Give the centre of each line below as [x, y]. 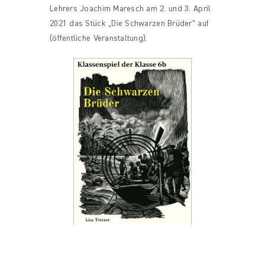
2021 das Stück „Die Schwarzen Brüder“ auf [130, 23]
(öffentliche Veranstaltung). [99, 38]
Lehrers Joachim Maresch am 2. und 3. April [130, 9]
